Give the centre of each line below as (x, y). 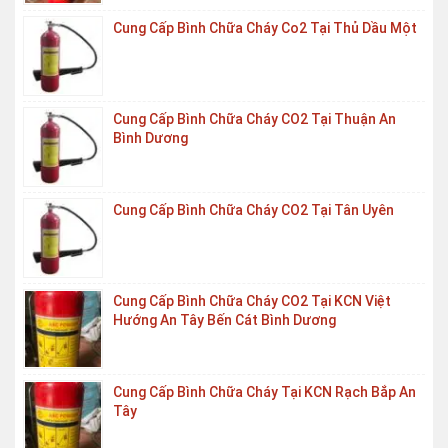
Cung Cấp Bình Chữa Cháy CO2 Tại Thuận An (254, 119)
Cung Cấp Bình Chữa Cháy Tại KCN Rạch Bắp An (264, 392)
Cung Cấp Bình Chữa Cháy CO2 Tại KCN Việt (252, 301)
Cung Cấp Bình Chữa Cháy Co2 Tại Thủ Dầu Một (265, 28)
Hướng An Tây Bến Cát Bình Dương (224, 320)
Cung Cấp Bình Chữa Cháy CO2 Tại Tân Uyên (253, 210)
